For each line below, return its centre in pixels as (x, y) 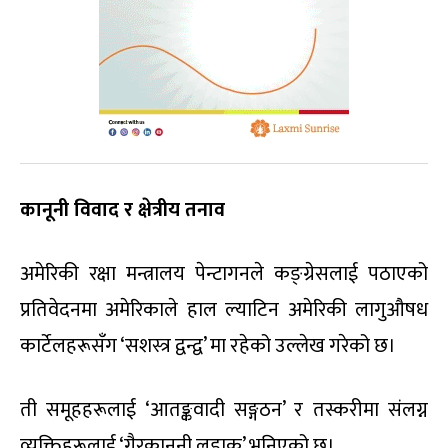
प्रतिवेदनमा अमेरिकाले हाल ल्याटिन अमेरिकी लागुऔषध (224, 310)
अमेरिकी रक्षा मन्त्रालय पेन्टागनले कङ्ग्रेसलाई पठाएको (224, 274)
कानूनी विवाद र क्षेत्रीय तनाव (122, 210)
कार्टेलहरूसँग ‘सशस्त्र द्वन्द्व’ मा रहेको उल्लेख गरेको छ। (208, 346)
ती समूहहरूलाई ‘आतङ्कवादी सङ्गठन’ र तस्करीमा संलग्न (224, 410)
